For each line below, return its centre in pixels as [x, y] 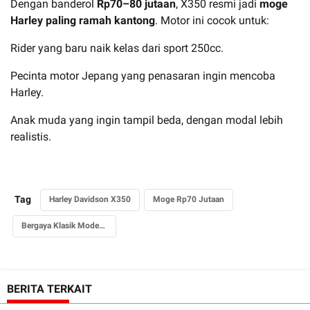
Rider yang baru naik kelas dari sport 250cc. [117, 48]
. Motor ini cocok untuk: [212, 20]
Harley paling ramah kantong [83, 20]
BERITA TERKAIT [49, 289]
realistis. [31, 136]
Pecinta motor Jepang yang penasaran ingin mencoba [143, 75]
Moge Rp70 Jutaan [189, 199]
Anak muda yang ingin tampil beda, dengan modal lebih [147, 120]
